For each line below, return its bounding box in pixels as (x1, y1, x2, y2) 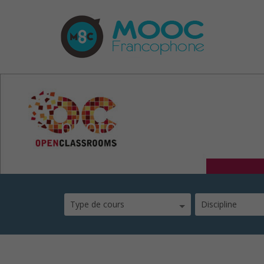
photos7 (60, 113, 138, 140)
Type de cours (70, 199, 124, 210)
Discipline (201, 199, 237, 210)
